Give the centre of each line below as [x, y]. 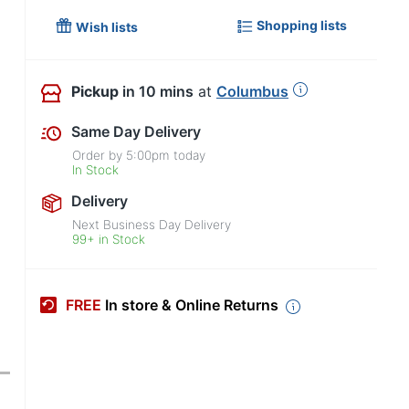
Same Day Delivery [136, 131]
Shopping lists [302, 26]
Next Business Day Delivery [152, 225]
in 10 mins [158, 91]
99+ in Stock [109, 239]
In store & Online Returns [192, 305]
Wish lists [107, 27]
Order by [100, 155]
